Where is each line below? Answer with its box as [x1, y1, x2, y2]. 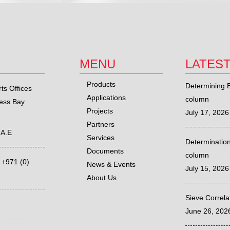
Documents [86, 147, 124, 155]
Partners [86, 120, 114, 128]
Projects [86, 107, 113, 115]
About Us [86, 174, 117, 182]
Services [86, 133, 114, 142]
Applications [86, 93, 126, 102]
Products [86, 80, 116, 88]
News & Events [86, 160, 136, 168]
